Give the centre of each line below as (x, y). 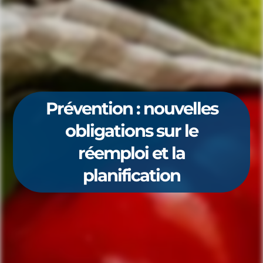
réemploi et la (131, 153)
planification (131, 175)
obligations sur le (131, 131)
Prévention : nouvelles (131, 108)
